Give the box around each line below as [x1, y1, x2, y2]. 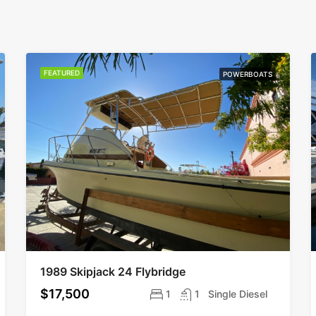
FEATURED [44, 68, 80, 77]
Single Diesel [207, 287, 267, 300]
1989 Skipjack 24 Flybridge [40, 264, 186, 279]
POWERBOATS [222, 70, 272, 78]
